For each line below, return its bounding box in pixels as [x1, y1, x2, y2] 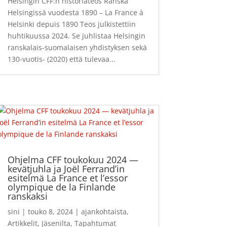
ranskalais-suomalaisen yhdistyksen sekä [7, 42, 147, 52]
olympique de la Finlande [7, 181, 116, 194]
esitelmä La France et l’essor [7, 172, 128, 184]
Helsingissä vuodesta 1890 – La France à [7, 7, 143, 17]
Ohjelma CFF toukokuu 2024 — [7, 154, 138, 166]
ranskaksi [7, 190, 48, 203]
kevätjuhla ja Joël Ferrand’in [7, 163, 125, 175]
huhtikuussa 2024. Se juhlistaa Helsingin [7, 30, 145, 41]
